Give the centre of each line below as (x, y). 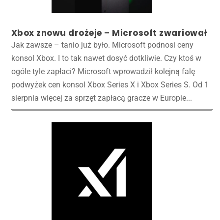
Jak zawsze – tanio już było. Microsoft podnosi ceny (102, 45)
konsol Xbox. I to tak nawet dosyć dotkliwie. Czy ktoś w (106, 58)
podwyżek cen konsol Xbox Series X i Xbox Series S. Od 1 (110, 84)
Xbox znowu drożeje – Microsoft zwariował (109, 33)
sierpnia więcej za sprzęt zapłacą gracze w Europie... (101, 98)
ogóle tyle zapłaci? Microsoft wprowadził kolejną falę (103, 71)
